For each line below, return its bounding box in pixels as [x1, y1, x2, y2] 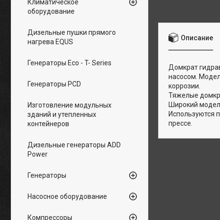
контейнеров [27, 120, 69, 128]
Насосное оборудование [27, 192, 107, 200]
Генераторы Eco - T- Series [27, 59, 111, 67]
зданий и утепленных [27, 110, 96, 118]
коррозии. [168, 82, 200, 90]
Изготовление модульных [27, 101, 111, 109]
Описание [181, 33, 213, 42]
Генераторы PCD [27, 80, 81, 88]
